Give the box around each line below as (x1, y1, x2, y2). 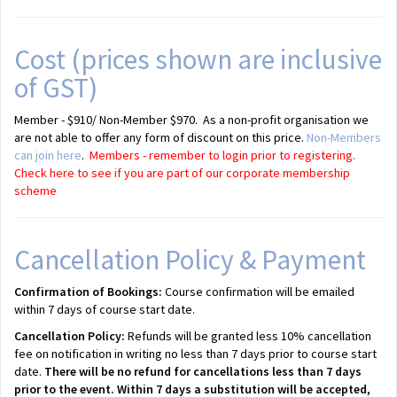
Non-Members (307, 129, 381, 145)
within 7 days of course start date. (14, 301, 195, 317)
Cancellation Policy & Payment (14, 242, 366, 277)
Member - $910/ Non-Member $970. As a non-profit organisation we (14, 112, 369, 128)
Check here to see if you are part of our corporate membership (14, 165, 350, 181)
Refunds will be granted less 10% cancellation (128, 328, 371, 344)
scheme (14, 183, 57, 198)
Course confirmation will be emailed (162, 284, 354, 300)
